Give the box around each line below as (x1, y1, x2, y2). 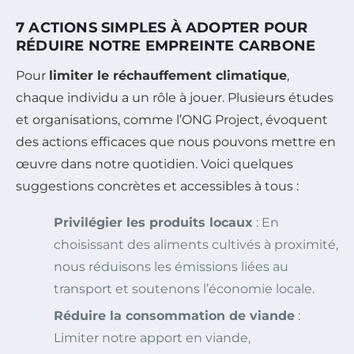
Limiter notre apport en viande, (54, 330, 250, 345)
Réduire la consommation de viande (54, 307, 295, 323)
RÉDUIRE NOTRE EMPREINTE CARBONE (16, 36, 316, 55)
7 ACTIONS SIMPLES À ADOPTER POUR (16, 18, 308, 36)
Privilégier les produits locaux (54, 214, 253, 230)
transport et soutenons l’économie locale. (54, 281, 314, 296)
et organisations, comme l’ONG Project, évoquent (16, 111, 328, 127)
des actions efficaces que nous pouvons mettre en (16, 134, 336, 149)
